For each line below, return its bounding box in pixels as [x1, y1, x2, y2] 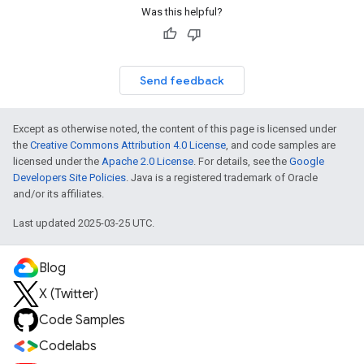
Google [289, 155, 324, 167]
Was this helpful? [141, 6, 223, 18]
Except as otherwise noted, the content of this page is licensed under [13, 123, 336, 135]
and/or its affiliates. [13, 188, 104, 200]
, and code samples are [226, 139, 336, 151]
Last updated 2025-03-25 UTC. [13, 217, 154, 229]
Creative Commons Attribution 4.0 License [30, 139, 226, 151]
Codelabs [39, 338, 97, 354]
